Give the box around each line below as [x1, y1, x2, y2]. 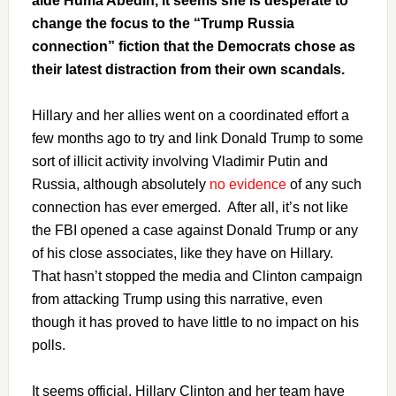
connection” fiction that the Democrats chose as [31, 39, 355, 54]
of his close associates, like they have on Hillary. [31, 246, 337, 261]
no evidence [209, 177, 286, 192]
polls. [31, 338, 65, 353]
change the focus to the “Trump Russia [31, 16, 294, 31]
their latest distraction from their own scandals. [31, 62, 345, 77]
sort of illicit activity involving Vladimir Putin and [31, 154, 328, 169]
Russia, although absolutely [31, 177, 209, 192]
